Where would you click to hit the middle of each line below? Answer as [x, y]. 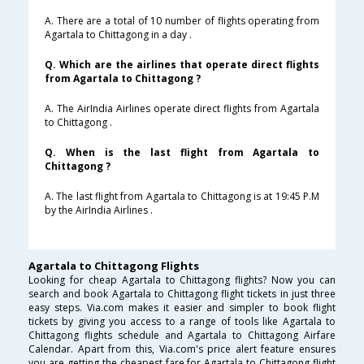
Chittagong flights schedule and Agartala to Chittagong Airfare [182, 336]
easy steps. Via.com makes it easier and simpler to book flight [182, 308]
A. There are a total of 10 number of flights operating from [182, 21]
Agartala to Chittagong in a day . [118, 35]
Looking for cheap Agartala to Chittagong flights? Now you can [182, 280]
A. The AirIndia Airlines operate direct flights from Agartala [182, 109]
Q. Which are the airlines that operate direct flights [182, 65]
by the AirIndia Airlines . [99, 210]
